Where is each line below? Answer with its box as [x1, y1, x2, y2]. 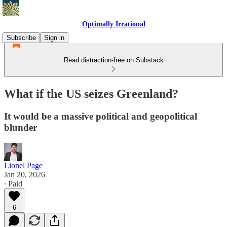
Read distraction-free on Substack [63, 56, 164, 64]
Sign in [44, 34, 64, 42]
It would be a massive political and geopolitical [4, 110, 197, 122]
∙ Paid [4, 179, 22, 188]
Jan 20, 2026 [4, 170, 45, 179]
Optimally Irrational [82, 20, 145, 28]
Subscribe [7, 34, 36, 42]
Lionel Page [4, 161, 43, 170]
